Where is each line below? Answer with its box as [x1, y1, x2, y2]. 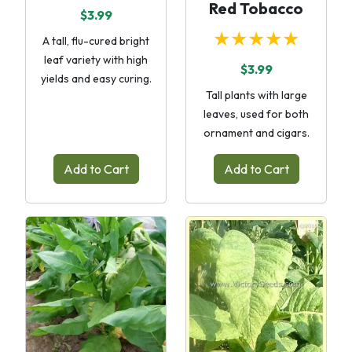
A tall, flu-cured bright [42, 34, 149, 48]
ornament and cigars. [203, 126, 310, 140]
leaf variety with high [44, 53, 148, 67]
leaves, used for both [203, 107, 309, 121]
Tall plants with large [205, 88, 307, 102]
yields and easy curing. [40, 71, 152, 86]
